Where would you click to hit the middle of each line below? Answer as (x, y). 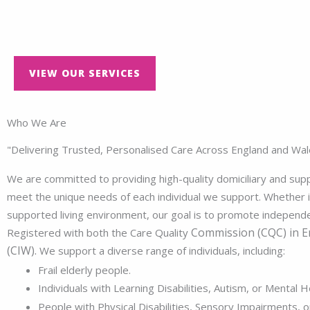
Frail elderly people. (84, 270)
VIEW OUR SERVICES (85, 73)
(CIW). (23, 250)
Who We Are (37, 122)
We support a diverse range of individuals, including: (162, 250)
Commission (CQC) (239, 232)
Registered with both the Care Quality (99, 232)
